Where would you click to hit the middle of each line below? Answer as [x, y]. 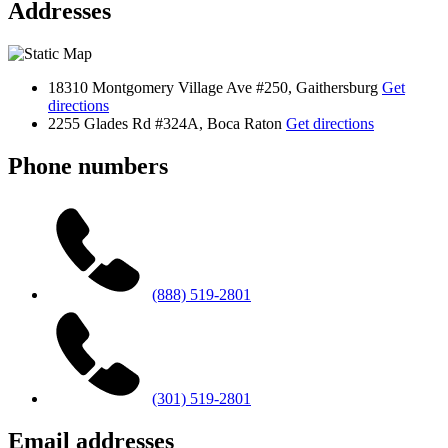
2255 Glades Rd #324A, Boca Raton [167, 124]
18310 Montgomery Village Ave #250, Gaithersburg [215, 88]
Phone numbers [88, 166]
